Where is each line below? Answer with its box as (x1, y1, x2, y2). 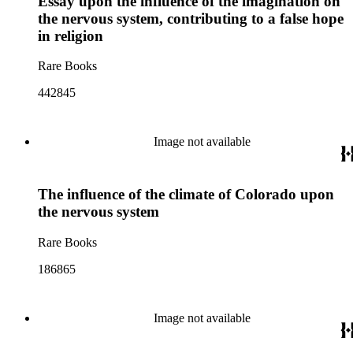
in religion (38, 27, 103, 44)
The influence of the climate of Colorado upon (38, 185, 334, 203)
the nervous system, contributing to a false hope (38, 9, 344, 27)
